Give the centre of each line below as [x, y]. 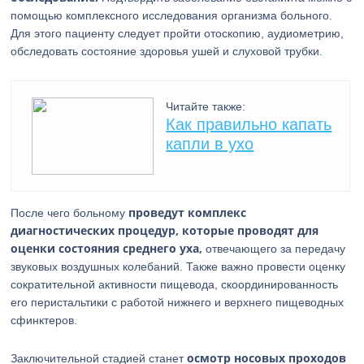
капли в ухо [210, 144]
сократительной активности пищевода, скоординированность [175, 284]
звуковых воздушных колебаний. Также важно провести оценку [178, 266]
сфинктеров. [44, 320]
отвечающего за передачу [274, 249]
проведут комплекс [188, 212]
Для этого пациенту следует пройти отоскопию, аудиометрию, [178, 33]
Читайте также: [206, 106]
